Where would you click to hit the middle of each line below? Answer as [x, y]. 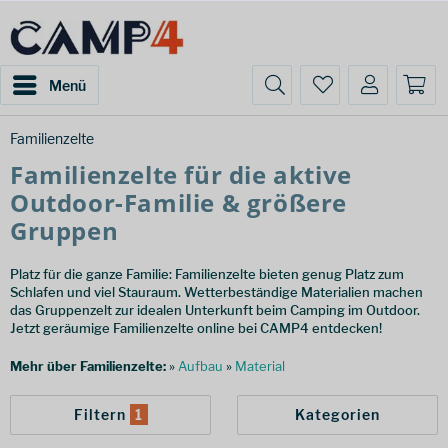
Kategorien [337, 414]
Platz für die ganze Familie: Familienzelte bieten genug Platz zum [207, 274]
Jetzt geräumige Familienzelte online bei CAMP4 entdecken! [196, 328]
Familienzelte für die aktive [181, 174]
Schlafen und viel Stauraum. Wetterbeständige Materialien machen [216, 292]
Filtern [101, 414]
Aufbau [200, 366]
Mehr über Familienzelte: [88, 366]
